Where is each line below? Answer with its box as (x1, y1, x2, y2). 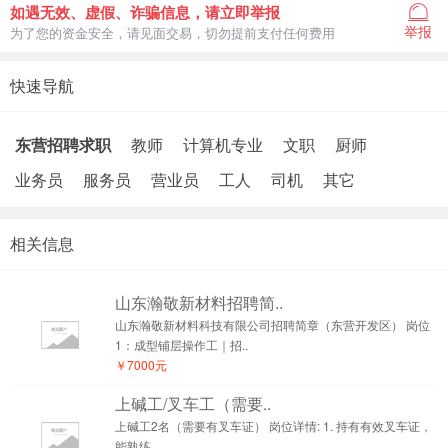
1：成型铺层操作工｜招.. (115, 336, 248, 353)
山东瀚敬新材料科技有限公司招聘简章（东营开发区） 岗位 (115, 316, 430, 333)
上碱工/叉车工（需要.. (115, 392, 271, 415)
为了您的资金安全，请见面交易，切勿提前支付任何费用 (10, 23, 335, 42)
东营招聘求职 (15, 133, 111, 156)
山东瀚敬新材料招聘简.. (115, 291, 283, 314)
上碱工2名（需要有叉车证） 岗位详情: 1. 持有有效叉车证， (115, 417, 432, 434)
